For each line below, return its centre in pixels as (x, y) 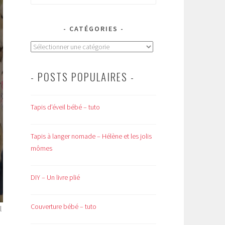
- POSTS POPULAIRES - (83, 76)
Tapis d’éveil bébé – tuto (65, 107)
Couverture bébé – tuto (64, 206)
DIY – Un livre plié (55, 177)
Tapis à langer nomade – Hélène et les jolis (91, 136)
